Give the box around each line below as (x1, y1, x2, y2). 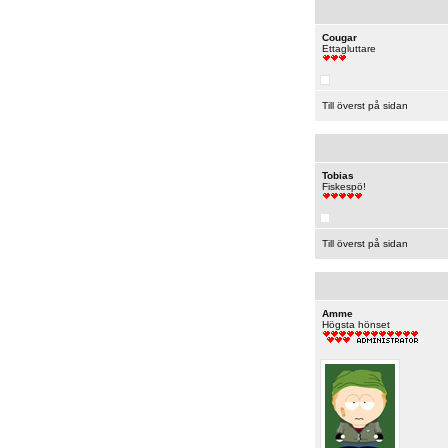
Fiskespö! (321, 181, 366, 192)
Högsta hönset (321, 319, 390, 330)
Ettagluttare (321, 43, 376, 54)
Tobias (321, 170, 354, 181)
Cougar (321, 32, 357, 43)
